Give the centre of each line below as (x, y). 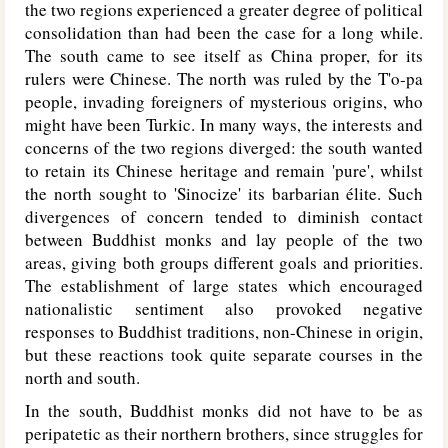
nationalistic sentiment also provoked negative (224, 308)
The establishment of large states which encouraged (224, 285)
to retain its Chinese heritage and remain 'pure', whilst (224, 170)
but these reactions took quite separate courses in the (224, 354)
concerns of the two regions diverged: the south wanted (224, 147)
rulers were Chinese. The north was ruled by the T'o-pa (224, 78)
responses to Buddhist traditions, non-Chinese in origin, (224, 331)
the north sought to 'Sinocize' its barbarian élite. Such (224, 193)
